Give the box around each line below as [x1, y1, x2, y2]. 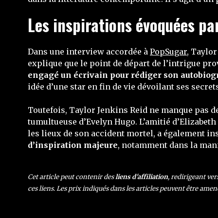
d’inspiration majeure [28, 140, 118, 150]
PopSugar [150, 47, 187, 56]
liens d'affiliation [115, 173, 168, 181]
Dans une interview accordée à [28, 47, 150, 56]
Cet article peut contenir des [28, 173, 115, 181]
